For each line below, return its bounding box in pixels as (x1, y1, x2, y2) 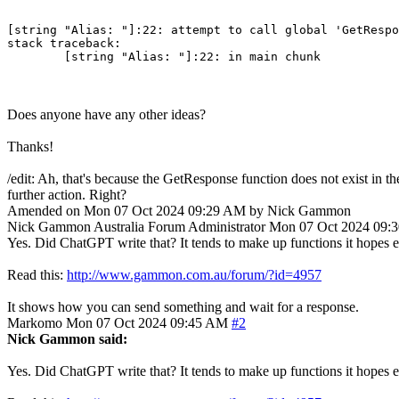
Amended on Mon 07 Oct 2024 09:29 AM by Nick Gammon (7, 202, 351, 218)
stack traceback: (7, 36, 121, 50)
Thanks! (7, 138, 53, 154)
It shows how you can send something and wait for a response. (7, 298, 359, 314)
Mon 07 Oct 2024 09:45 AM (66, 314, 228, 330)
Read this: (7, 266, 67, 282)
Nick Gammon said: (7, 330, 127, 346)
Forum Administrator (148, 218, 265, 234)
